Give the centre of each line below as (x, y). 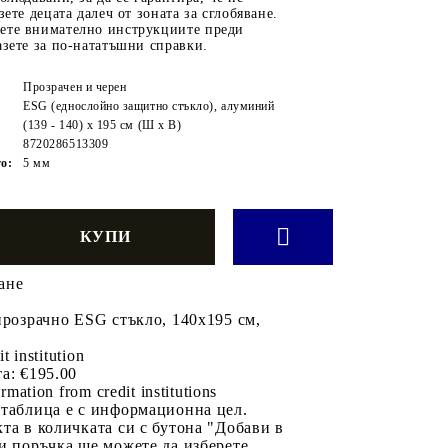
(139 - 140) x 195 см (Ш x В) (102, 124)
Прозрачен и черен (75, 86)
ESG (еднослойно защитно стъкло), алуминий (149, 105)
